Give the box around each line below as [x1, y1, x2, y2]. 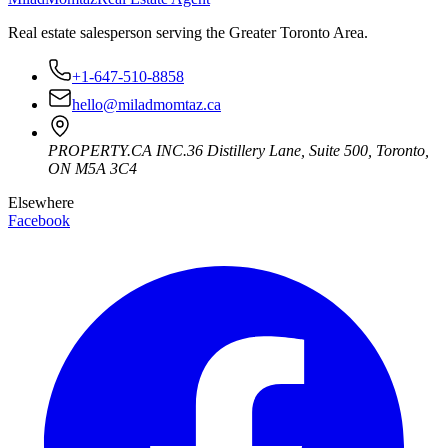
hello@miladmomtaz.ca [72, 95, 221, 113]
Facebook [8, 211, 70, 229]
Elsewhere [8, 193, 74, 211]
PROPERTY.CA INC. [48, 141, 187, 159]
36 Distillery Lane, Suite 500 [187, 141, 368, 159]
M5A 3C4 [75, 159, 137, 177]
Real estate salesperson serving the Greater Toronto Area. [8, 23, 368, 41]
